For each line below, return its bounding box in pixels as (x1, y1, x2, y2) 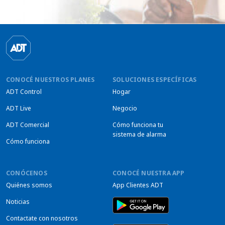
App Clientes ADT (113, 181, 163, 190)
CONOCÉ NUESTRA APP (113, 169, 185, 178)
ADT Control (6, 87, 42, 96)
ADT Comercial (6, 121, 49, 130)
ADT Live (6, 104, 31, 113)
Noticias (6, 197, 30, 206)
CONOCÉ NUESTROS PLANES (6, 75, 95, 84)
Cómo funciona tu (113, 121, 163, 130)
